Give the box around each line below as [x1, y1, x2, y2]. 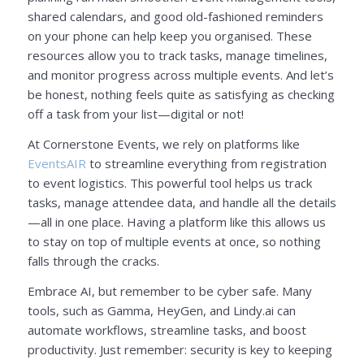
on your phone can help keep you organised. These [27, 28, 312, 45]
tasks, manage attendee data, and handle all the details [27, 194, 336, 210]
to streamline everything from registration [85, 155, 327, 171]
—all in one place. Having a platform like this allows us [27, 214, 326, 230]
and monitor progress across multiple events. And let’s [27, 67, 334, 84]
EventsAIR [27, 155, 86, 171]
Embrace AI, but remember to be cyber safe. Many [27, 282, 312, 299]
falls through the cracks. [27, 253, 159, 269]
